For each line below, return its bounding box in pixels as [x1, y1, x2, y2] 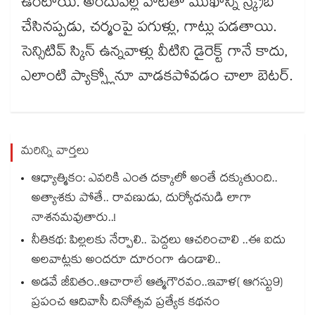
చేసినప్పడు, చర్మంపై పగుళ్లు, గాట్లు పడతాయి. [21, 16, 276, 42]
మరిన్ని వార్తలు [21, 142, 89, 163]
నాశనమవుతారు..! [32, 209, 116, 230]
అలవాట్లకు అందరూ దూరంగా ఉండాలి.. [32, 251, 221, 272]
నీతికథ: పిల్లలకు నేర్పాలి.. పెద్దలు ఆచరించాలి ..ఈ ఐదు [32, 231, 285, 252]
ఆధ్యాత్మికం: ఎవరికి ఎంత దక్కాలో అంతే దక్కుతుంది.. [32, 169, 278, 191]
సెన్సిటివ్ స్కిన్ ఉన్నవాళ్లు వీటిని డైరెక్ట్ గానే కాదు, [21, 41, 288, 67]
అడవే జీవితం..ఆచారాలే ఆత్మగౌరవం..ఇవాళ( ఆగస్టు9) [32, 274, 283, 295]
